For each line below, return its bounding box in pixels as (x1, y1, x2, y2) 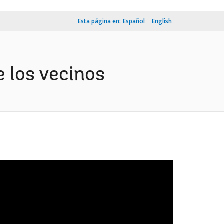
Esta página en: (78, 17, 121, 25)
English (152, 17, 172, 25)
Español (123, 17, 145, 25)
